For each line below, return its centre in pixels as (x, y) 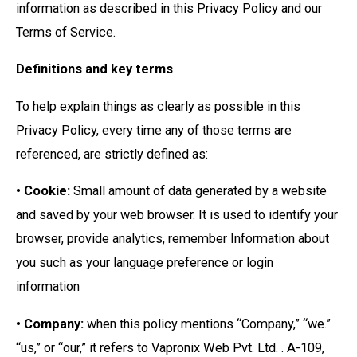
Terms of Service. (67, 33)
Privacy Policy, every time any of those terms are (154, 130)
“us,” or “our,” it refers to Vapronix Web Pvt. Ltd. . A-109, (170, 347)
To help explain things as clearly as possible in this (158, 106)
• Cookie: (43, 191)
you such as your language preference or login (145, 263)
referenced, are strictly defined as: (112, 154)
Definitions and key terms (94, 69)
